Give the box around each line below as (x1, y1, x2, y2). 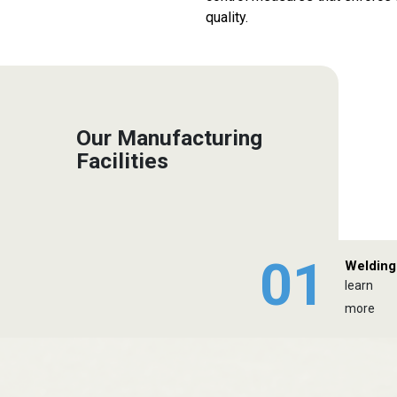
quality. (206, 9, 248, 26)
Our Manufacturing (76, 124, 262, 151)
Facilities (76, 147, 168, 174)
